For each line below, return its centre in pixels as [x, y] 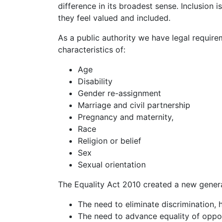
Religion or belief [110, 141]
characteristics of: [92, 50]
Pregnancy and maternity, [126, 117]
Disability [95, 81]
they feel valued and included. [114, 18]
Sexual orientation [112, 165]
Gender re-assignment [119, 93]
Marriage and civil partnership [134, 105]
